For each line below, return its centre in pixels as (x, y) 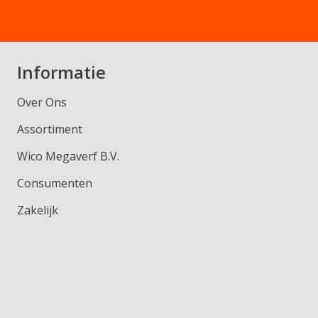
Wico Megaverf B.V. (68, 156)
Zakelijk (38, 210)
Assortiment (50, 129)
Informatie (61, 72)
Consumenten (55, 183)
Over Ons (42, 102)
